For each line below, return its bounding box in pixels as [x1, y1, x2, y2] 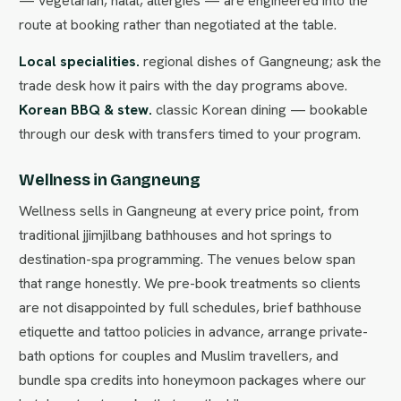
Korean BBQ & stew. [19, 100, 153, 119]
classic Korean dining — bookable [152, 100, 369, 119]
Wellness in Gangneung [19, 170, 200, 190]
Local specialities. [19, 52, 141, 71]
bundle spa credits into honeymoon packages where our [19, 371, 367, 389]
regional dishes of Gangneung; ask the [140, 52, 382, 71]
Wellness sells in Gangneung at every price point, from [19, 201, 360, 220]
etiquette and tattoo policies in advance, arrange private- [19, 322, 369, 341]
